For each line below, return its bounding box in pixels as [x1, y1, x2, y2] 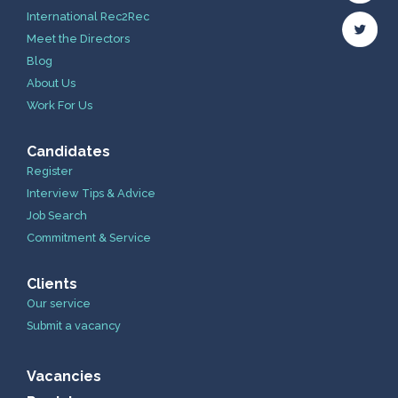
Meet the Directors [27, 32, 130, 46]
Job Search [27, 209, 87, 223]
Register [27, 164, 73, 179]
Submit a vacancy [27, 319, 121, 333]
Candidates [27, 143, 110, 161]
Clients [27, 275, 77, 293]
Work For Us [27, 99, 92, 113]
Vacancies [27, 368, 101, 386]
